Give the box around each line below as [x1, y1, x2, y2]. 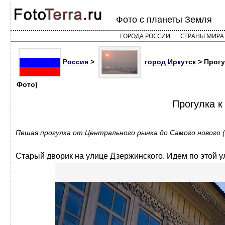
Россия [63, 57, 88, 66]
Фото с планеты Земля [116, 15, 212, 25]
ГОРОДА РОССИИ [120, 32, 170, 40]
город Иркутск [143, 57, 196, 66]
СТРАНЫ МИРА [180, 32, 224, 40]
